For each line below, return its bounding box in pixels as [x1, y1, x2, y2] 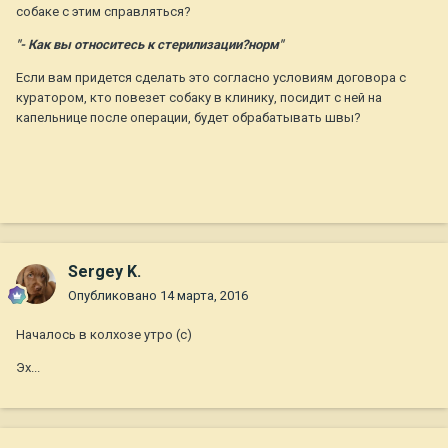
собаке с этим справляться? [16, 3, 191, 19]
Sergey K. [68, 262, 141, 282]
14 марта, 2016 [160, 288, 248, 304]
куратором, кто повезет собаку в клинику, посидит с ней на [16, 89, 382, 105]
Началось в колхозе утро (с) [16, 327, 192, 343]
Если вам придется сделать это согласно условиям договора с [16, 69, 406, 85]
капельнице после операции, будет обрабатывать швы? [16, 109, 361, 125]
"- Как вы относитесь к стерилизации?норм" [16, 36, 283, 52]
